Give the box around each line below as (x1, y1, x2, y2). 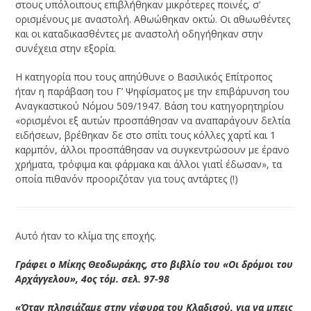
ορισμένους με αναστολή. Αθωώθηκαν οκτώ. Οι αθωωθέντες (15, 12, 291, 26)
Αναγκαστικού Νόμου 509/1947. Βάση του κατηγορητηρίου (15, 99, 285, 112)
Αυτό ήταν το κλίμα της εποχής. (15, 228, 157, 242)
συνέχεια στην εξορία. (15, 41, 117, 55)
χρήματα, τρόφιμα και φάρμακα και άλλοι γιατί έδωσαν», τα (15, 157, 283, 171)
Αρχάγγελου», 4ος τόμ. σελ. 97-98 (15, 271, 170, 285)
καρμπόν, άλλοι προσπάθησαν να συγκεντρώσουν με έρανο (15, 142, 290, 156)
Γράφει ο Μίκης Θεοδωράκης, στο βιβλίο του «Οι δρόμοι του (15, 257, 294, 271)
